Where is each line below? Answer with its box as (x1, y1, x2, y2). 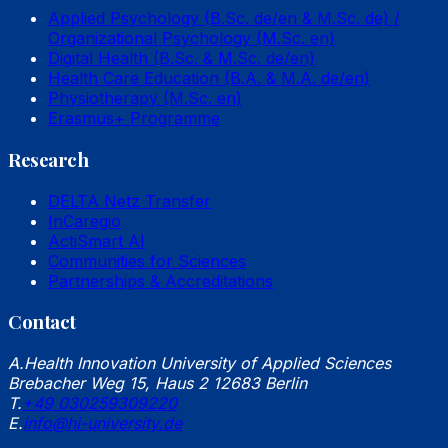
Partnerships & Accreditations (48, 270, 273, 291)
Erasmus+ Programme (48, 108, 220, 129)
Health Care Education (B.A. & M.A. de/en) (48, 68, 370, 89)
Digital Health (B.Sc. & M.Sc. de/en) (48, 48, 315, 69)
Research (8, 146, 89, 172)
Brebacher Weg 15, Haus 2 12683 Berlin (8, 373, 307, 394)
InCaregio (48, 210, 121, 231)
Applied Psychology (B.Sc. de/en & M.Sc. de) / (48, 8, 400, 29)
